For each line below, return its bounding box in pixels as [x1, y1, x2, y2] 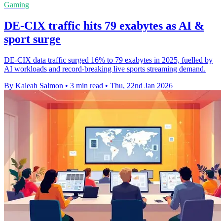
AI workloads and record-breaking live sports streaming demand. [4, 65, 206, 74]
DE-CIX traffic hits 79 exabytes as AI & [4, 19, 204, 33]
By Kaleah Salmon [4, 81, 63, 90]
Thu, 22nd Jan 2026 [110, 81, 173, 90]
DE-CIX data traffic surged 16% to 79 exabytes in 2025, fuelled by [4, 56, 213, 65]
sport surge [4, 33, 61, 46]
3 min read [70, 81, 103, 90]
